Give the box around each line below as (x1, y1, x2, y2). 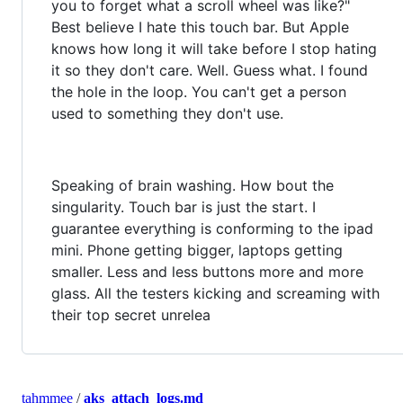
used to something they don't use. (51, 103, 283, 122)
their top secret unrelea (51, 305, 210, 324)
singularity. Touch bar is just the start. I (51, 197, 316, 216)
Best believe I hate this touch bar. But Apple (51, 17, 349, 36)
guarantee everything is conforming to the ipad (51, 219, 373, 237)
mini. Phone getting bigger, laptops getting (51, 240, 343, 259)
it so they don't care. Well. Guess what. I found (51, 60, 368, 79)
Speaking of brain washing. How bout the (51, 175, 334, 194)
